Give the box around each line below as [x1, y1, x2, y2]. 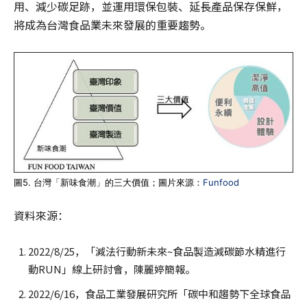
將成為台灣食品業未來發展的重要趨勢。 [14, 16, 211, 33]
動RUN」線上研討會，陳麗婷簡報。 [28, 261, 195, 276]
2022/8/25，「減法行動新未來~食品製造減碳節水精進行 [28, 243, 286, 258]
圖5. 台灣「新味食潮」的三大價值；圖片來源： [14, 176, 203, 188]
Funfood [203, 176, 239, 188]
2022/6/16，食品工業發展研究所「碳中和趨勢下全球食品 [28, 286, 291, 301]
